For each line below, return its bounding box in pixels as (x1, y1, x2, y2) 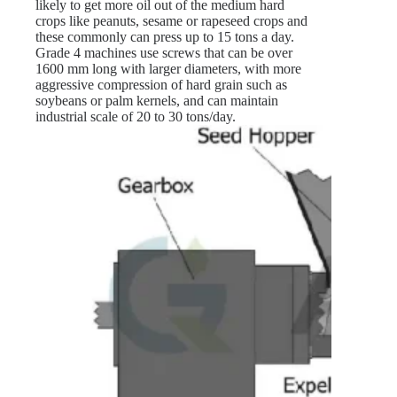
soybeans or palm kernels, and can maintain (35, 93, 278, 109)
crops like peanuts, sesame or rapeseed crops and (35, 13, 307, 29)
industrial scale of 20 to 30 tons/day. (35, 109, 236, 125)
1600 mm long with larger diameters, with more (35, 61, 301, 77)
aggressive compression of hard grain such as (35, 77, 287, 93)
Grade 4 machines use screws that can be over (35, 45, 292, 61)
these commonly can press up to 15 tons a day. (35, 29, 294, 45)
